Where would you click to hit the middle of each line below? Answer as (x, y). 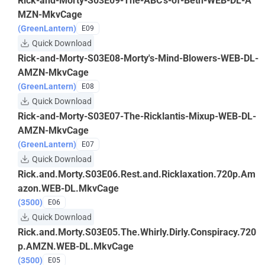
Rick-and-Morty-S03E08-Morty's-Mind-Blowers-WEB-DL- (138, 58)
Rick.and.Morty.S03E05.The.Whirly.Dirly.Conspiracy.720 (137, 232)
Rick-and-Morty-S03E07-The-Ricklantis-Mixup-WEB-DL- (137, 116)
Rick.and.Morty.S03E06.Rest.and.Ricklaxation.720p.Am (137, 174)
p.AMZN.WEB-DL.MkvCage (76, 246)
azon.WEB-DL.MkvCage (68, 188)
